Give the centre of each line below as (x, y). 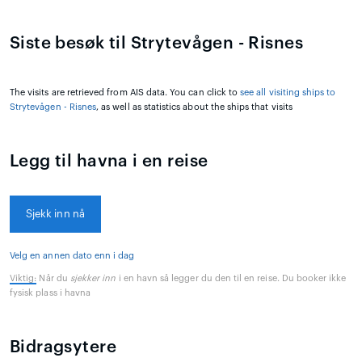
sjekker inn (93, 278)
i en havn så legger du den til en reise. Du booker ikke (231, 278)
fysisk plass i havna (51, 293)
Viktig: (23, 278)
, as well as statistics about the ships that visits (194, 107)
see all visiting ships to (288, 92)
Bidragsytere (63, 347)
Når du (53, 278)
